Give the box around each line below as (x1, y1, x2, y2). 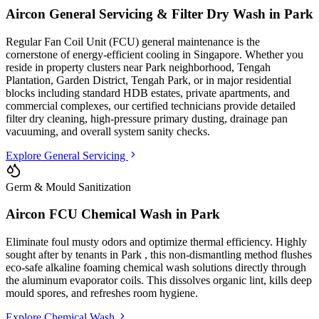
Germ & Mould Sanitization (6, 180, 131, 193)
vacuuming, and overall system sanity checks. (6, 125, 210, 137)
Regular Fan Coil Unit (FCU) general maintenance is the (6, 35, 260, 48)
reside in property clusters (6, 61, 123, 73)
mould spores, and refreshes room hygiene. (6, 287, 198, 299)
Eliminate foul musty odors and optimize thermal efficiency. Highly (6, 236, 307, 248)
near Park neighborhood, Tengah (123, 61, 271, 73)
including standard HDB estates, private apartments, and (38, 86, 290, 99)
